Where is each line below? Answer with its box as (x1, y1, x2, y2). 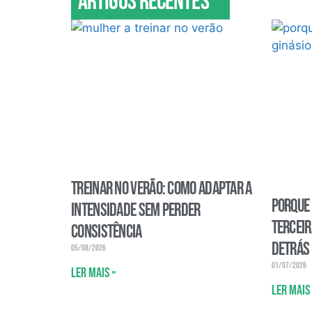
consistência (71, 221, 142, 244)
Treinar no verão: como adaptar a (71, 178, 252, 201)
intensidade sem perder (71, 200, 201, 222)
